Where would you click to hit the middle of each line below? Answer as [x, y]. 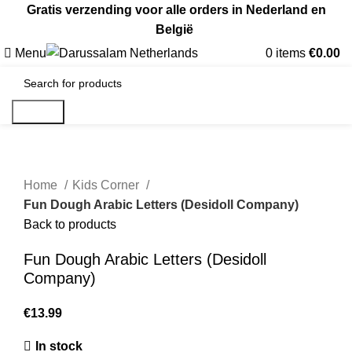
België [176, 29]
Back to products [70, 224]
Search [38, 112]
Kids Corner [107, 185]
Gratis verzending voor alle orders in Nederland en [176, 10]
